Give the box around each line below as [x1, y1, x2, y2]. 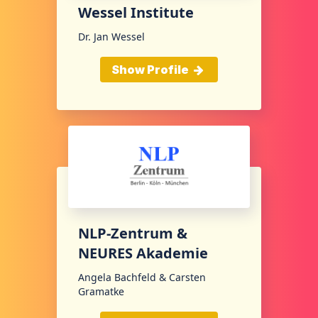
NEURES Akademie [78, 243, 208, 263]
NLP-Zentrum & [78, 224, 187, 243]
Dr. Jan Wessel [78, 30, 145, 44]
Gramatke [78, 285, 124, 299]
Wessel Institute [78, 3, 194, 23]
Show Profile [111, 62, 191, 77]
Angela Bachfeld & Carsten [78, 270, 206, 285]
